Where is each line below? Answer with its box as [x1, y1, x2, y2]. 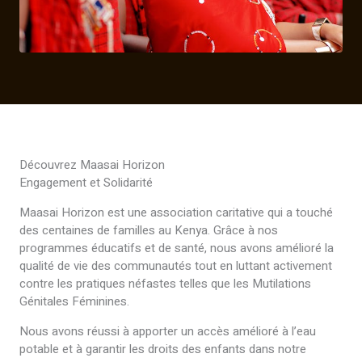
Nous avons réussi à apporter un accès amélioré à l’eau [19, 322, 316, 340]
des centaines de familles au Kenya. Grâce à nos [19, 221, 278, 239]
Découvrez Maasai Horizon [19, 156, 165, 174]
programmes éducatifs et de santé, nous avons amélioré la [19, 239, 334, 257]
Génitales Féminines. [19, 293, 129, 310]
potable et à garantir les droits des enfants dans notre [19, 340, 306, 358]
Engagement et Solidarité [19, 174, 153, 192]
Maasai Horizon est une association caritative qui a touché [19, 204, 333, 221]
